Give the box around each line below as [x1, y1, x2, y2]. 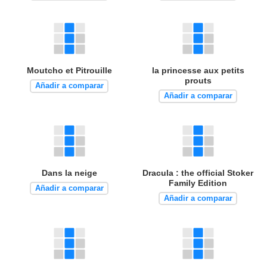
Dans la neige [41, 167, 97, 178]
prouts [184, 75, 212, 85]
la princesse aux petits [151, 65, 244, 75]
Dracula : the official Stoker [142, 167, 253, 178]
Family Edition [169, 178, 227, 188]
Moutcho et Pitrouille [26, 65, 112, 75]
